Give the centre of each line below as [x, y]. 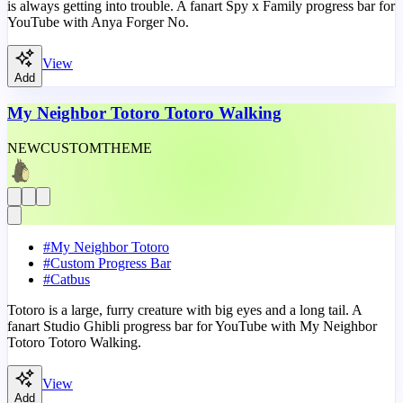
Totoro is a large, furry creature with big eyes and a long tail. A [184, 310]
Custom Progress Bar [111, 263]
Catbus [70, 279]
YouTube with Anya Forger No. [98, 22]
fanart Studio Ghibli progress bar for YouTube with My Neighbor [192, 326]
